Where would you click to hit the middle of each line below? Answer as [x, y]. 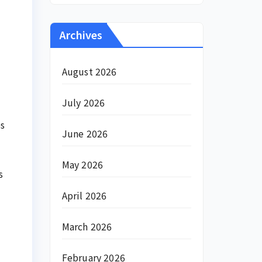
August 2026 [89, 71]
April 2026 [84, 195]
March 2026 [87, 226]
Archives [80, 35]
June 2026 [85, 133]
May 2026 [82, 164]
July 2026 [83, 102]
